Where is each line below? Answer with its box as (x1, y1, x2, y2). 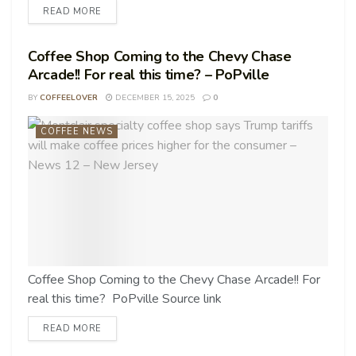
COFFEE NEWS (41, 126, 113, 137)
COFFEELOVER (40, 92, 98, 103)
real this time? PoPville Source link (28, 290, 222, 308)
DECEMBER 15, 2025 (113, 92, 195, 103)
